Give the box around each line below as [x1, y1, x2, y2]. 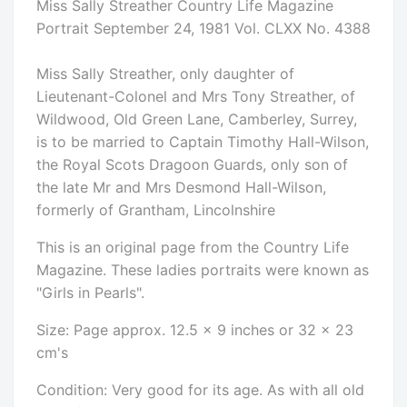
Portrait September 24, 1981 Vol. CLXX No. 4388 [36, 19, 371, 38]
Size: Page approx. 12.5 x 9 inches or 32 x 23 [36, 321, 353, 340]
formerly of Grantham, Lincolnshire [36, 201, 275, 220]
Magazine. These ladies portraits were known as [36, 261, 369, 280]
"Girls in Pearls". [36, 283, 144, 303]
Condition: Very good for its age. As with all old [36, 381, 364, 400]
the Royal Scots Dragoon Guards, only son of [36, 155, 348, 174]
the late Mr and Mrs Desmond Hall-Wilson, [36, 178, 326, 197]
